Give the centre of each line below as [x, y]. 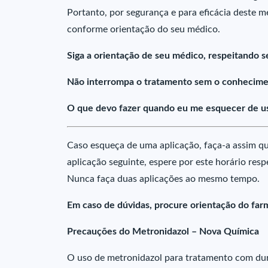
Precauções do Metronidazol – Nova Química [163, 232]
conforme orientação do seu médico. [144, 29]
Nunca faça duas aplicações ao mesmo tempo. [163, 179]
